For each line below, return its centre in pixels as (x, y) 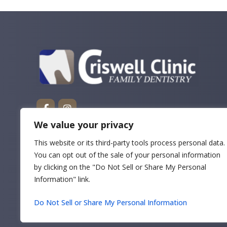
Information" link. (62, 179)
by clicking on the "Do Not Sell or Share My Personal (120, 167)
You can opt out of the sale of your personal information (127, 155)
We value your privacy (84, 125)
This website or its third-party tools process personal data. (129, 143)
